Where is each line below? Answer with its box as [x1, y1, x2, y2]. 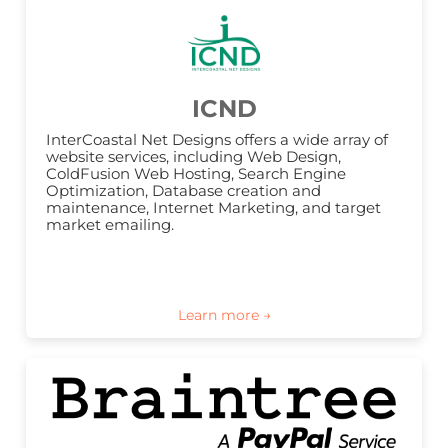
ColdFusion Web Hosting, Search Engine [46, 164, 346, 184]
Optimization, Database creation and [46, 181, 321, 201]
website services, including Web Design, [46, 147, 341, 167]
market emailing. [46, 215, 174, 235]
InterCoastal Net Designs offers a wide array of [46, 130, 388, 150]
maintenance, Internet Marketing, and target [46, 198, 381, 218]
